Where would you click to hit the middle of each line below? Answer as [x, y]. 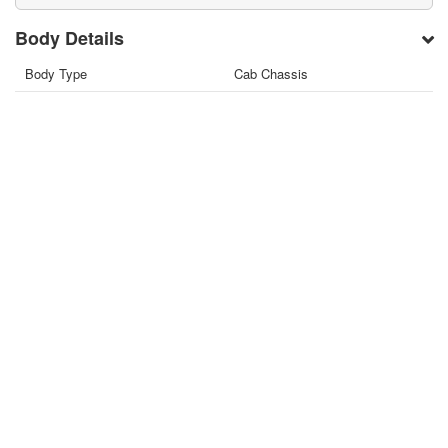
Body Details [70, 38]
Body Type [56, 74]
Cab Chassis [271, 74]
